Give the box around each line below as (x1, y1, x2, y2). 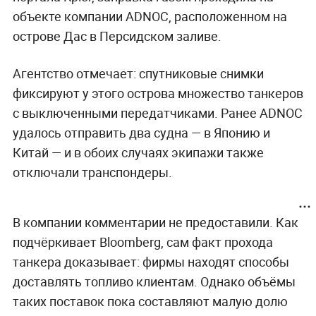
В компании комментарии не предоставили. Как (12, 213, 298, 231)
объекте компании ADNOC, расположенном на (12, 7, 287, 25)
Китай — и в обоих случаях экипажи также (12, 143, 264, 161)
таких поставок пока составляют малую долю (12, 292, 288, 310)
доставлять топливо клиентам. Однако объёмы (12, 272, 296, 290)
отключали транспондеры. (12, 163, 172, 181)
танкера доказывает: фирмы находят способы (12, 253, 289, 270)
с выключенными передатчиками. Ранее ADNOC (12, 104, 303, 121)
